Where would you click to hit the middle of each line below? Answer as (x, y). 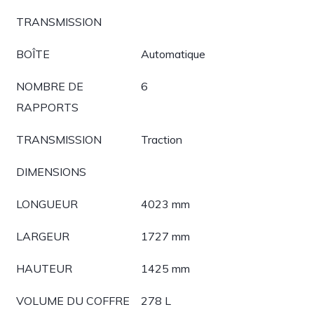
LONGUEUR (47, 204)
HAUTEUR (44, 268)
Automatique (173, 54)
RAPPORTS (47, 107)
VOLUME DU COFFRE (73, 301)
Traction (162, 139)
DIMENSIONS (51, 172)
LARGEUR (43, 236)
